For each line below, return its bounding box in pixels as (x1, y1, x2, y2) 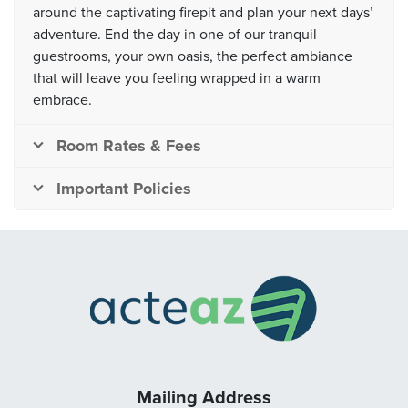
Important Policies (56, 178, 191, 199)
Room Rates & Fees (56, 135, 201, 156)
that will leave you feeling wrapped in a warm (33, 68, 321, 87)
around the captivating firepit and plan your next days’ (33, 3, 373, 22)
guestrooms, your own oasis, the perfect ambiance (33, 46, 352, 66)
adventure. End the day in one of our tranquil (33, 25, 317, 44)
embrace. (33, 90, 92, 109)
